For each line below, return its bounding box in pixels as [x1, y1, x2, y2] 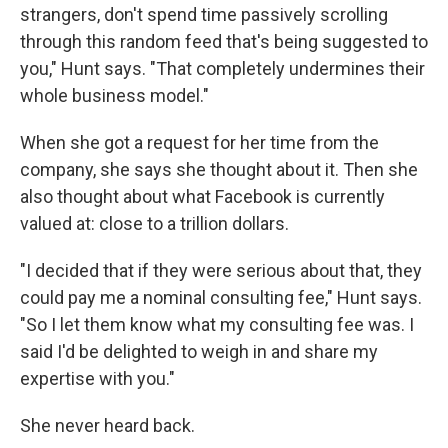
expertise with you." [20, 368, 175, 390]
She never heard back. [20, 415, 195, 437]
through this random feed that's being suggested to [20, 31, 428, 53]
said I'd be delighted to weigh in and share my [20, 341, 378, 363]
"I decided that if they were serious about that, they [20, 260, 422, 282]
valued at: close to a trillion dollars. [20, 213, 289, 235]
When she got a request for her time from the [20, 132, 379, 154]
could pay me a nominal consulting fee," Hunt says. [20, 287, 422, 309]
